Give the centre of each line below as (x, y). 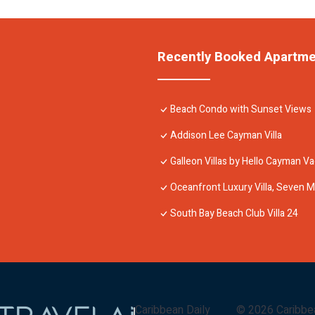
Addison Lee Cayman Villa (226, 135)
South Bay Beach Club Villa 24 (234, 213)
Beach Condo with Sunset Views (241, 109)
